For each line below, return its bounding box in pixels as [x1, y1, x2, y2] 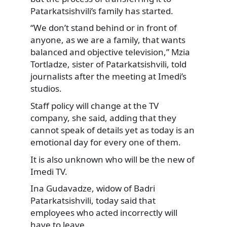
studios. [30, 83, 62, 95]
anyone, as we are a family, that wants [30, 34, 185, 46]
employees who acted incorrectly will [30, 207, 177, 219]
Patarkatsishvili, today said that [30, 195, 156, 207]
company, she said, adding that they [30, 112, 176, 124]
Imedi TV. [30, 165, 67, 177]
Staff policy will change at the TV [30, 100, 159, 112]
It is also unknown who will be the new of [30, 153, 195, 165]
